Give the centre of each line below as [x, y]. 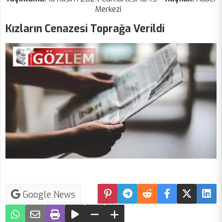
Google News [48, 195]
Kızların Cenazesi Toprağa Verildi [85, 29]
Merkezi [108, 9]
